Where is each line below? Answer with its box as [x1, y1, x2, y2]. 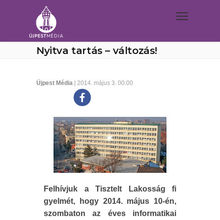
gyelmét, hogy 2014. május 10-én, [44, 196, 176, 205]
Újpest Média [36, 80, 73, 86]
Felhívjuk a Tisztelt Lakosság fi [44, 184, 176, 193]
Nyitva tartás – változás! [36, 45, 157, 56]
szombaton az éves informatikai [44, 209, 176, 218]
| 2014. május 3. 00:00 [73, 80, 133, 86]
